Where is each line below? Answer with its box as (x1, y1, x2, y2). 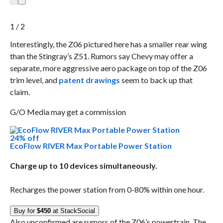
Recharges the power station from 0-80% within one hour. (9, 185, 204, 194)
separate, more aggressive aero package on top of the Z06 (9, 63, 207, 73)
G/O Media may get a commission (9, 107, 126, 116)
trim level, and (9, 75, 59, 85)
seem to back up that (119, 75, 193, 85)
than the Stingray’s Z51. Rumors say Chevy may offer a (9, 51, 193, 61)
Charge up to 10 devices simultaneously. (9, 161, 157, 170)
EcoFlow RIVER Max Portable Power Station (9, 141, 172, 150)
